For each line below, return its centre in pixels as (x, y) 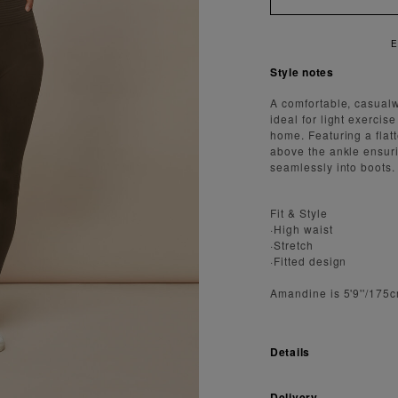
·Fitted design (309, 260)
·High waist (302, 228)
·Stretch (292, 244)
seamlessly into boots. (333, 166)
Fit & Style (299, 212)
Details (291, 351)
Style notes (302, 72)
